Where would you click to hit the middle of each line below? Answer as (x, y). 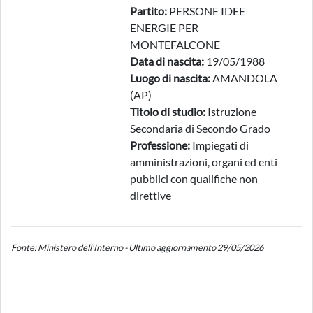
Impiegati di (219, 145)
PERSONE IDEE (206, 11)
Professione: (160, 145)
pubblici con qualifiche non (194, 179)
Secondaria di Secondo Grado (200, 128)
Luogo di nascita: (170, 78)
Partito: (148, 11)
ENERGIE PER (164, 28)
